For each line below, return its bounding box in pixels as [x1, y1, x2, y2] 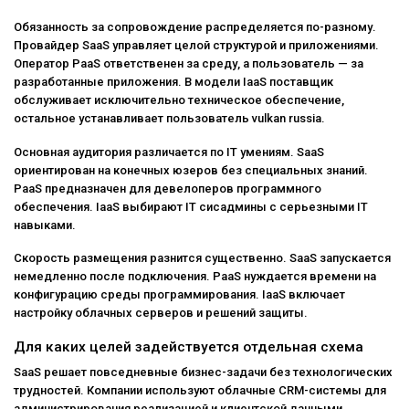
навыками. [14, 217, 76, 232]
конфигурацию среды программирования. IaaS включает [14, 288, 345, 302]
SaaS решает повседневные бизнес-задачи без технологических [14, 365, 393, 380]
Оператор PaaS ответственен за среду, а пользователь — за [14, 56, 363, 70]
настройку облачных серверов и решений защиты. [14, 306, 308, 320]
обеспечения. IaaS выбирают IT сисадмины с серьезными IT [14, 199, 368, 214]
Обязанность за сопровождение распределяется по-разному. [14, 19, 376, 34]
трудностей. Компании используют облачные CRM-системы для [14, 383, 386, 398]
